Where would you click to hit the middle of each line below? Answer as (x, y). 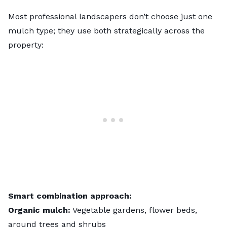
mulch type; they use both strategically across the (106, 31)
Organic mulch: (39, 210)
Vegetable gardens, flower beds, (134, 210)
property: (26, 45)
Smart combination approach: (70, 196)
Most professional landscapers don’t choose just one (110, 17)
